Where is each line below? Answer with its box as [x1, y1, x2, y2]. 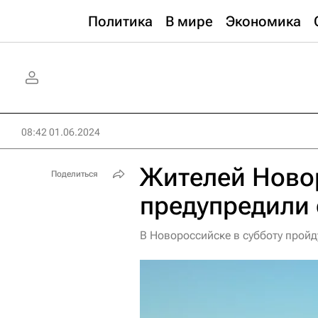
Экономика [226, 13, 301, 30]
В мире [165, 13, 213, 30]
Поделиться [51, 169, 98, 179]
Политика [88, 13, 153, 30]
